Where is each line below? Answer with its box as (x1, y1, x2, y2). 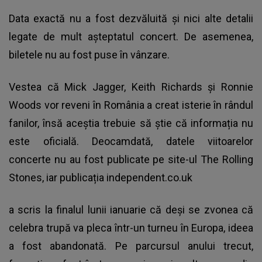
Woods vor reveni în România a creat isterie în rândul (9, 99, 253, 112)
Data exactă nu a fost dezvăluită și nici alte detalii (9, 12, 253, 25)
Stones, (9, 171, 44, 184)
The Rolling (201, 153, 253, 166)
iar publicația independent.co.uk (44, 171, 192, 184)
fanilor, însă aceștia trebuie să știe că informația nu (9, 117, 253, 130)
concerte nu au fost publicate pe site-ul (9, 153, 201, 166)
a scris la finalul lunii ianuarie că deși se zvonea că (9, 204, 253, 216)
